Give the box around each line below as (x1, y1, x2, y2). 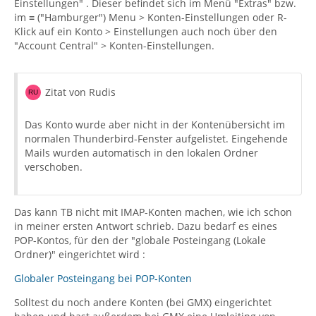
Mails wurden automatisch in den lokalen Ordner (25, 145, 258, 159)
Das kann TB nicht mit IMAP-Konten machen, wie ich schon (14, 205, 292, 219)
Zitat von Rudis (45, 85, 116, 99)
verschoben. (25, 159, 83, 174)
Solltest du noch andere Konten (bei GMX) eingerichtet (14, 295, 272, 309)
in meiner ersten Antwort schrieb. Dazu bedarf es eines (14, 219, 277, 233)
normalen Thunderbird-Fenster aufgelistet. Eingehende (25, 131, 288, 145)
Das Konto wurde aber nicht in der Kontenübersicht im (25, 117, 285, 131)
